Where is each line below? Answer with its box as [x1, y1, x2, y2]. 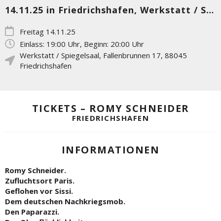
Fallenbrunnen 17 [103, 50, 161, 60]
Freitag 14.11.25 [20, 27, 75, 37]
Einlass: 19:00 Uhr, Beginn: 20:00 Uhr [20, 39, 144, 49]
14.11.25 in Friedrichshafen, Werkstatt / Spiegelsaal [206, 4, 214, 16]
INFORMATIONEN [61, 143, 160, 156]
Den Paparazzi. [5, 207, 59, 217]
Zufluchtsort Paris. [5, 176, 74, 185]
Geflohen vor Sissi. [5, 186, 73, 196]
